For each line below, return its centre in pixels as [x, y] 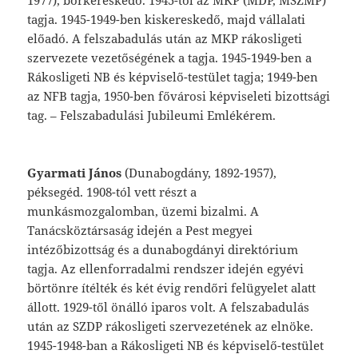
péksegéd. [57, 192]
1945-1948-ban [70, 346]
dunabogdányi [185, 250]
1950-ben [131, 96]
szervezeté [200, 326]
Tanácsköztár [66, 231]
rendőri [208, 288]
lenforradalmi [132, 269]
